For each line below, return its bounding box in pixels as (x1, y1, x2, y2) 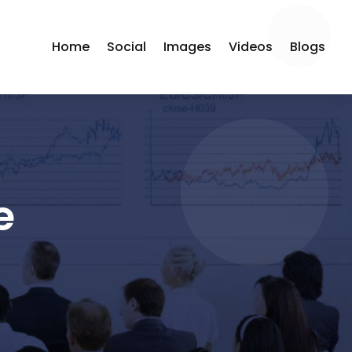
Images (163, 38, 212, 57)
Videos (229, 38, 273, 57)
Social (107, 38, 147, 57)
